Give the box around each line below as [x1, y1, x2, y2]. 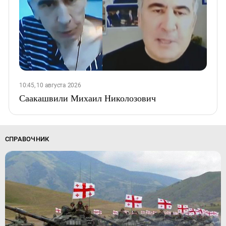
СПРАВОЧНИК [5, 135, 49, 143]
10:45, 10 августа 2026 [19, 82, 81, 89]
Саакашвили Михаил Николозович [19, 92, 156, 104]
